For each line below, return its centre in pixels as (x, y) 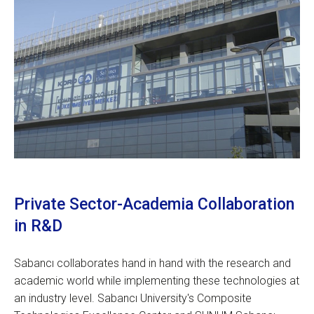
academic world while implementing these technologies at (157, 281)
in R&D (38, 226)
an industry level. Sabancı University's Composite (133, 299)
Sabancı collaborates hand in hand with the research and (152, 264)
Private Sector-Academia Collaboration (154, 205)
